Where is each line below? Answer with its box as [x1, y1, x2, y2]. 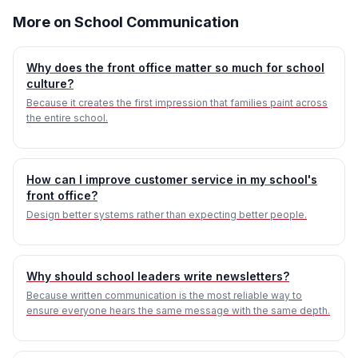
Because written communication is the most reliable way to [26, 289, 302, 301]
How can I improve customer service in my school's [26, 173, 317, 186]
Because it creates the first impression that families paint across [26, 97, 328, 109]
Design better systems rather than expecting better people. [26, 209, 307, 221]
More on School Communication [13, 14, 239, 30]
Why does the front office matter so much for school [26, 61, 324, 74]
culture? [26, 77, 74, 90]
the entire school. [26, 112, 108, 124]
